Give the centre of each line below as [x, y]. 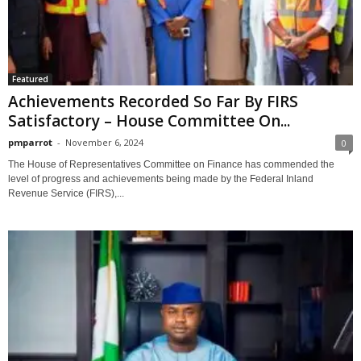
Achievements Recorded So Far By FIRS [153, 101]
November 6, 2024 [104, 142]
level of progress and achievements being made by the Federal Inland [161, 178]
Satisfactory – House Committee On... [149, 120]
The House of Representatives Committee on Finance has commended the [171, 164]
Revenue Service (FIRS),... [66, 193]
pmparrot [30, 142]
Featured [30, 79]
